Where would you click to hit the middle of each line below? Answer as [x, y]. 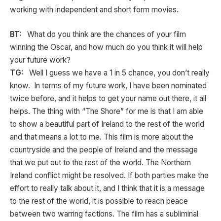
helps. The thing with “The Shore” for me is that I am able [107, 111]
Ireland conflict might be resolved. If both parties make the [109, 175]
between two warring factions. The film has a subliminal [104, 214]
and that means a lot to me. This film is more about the [102, 137]
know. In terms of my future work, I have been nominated [108, 85]
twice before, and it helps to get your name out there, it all [108, 98]
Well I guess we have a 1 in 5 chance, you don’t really [117, 73]
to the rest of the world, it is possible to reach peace [99, 201]
